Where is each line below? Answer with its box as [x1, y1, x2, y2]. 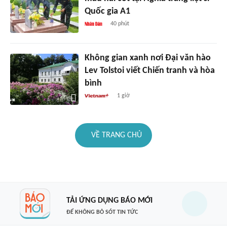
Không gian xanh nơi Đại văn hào [84, 53, 211, 63]
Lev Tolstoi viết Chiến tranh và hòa [84, 66, 215, 76]
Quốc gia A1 [84, 7, 130, 17]
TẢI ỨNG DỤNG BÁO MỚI [66, 196, 153, 205]
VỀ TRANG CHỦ [91, 131, 142, 140]
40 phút [110, 21, 129, 27]
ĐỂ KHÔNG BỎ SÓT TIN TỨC [66, 209, 138, 215]
